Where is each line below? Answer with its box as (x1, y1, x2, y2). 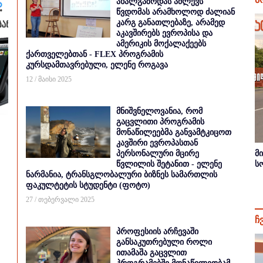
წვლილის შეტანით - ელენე (116, 160, 222, 168)
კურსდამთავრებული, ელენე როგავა (26, 60, 168, 69)
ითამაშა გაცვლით (116, 248, 187, 257)
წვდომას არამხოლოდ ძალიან (116, 8, 235, 16)
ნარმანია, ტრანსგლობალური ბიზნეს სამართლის (26, 170, 217, 179)
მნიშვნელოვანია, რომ (116, 107, 203, 116)
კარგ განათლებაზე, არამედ (116, 18, 225, 27)
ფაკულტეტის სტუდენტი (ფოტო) (26, 181, 150, 190)
